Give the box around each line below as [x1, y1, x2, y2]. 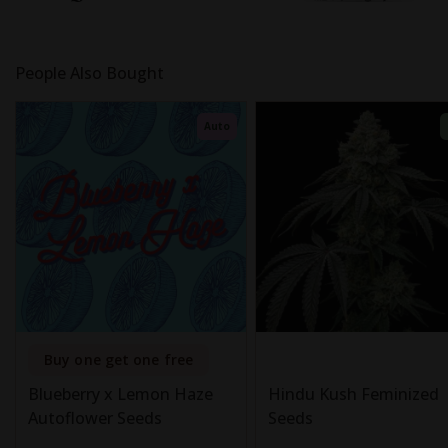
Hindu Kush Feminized [268, 383, 439, 405]
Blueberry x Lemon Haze [28, 383, 213, 405]
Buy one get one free [44, 350, 193, 369]
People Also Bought [15, 62, 164, 84]
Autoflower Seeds [28, 407, 162, 429]
